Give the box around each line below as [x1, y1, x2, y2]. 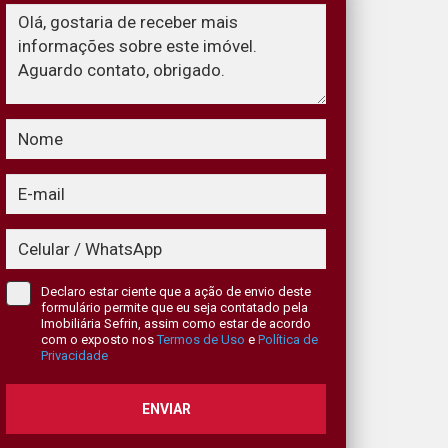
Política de [258, 332, 318, 347]
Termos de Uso [157, 332, 245, 347]
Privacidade [41, 348, 108, 363]
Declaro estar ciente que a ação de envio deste [41, 284, 311, 299]
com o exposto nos [41, 332, 157, 347]
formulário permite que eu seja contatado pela [41, 300, 308, 315]
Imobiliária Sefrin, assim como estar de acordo [41, 316, 311, 331]
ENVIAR [141, 401, 191, 417]
